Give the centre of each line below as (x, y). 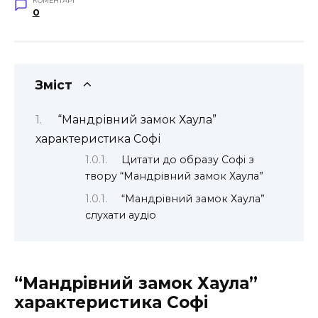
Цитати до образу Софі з (188, 159)
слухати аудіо (121, 215)
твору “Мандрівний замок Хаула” (174, 176)
